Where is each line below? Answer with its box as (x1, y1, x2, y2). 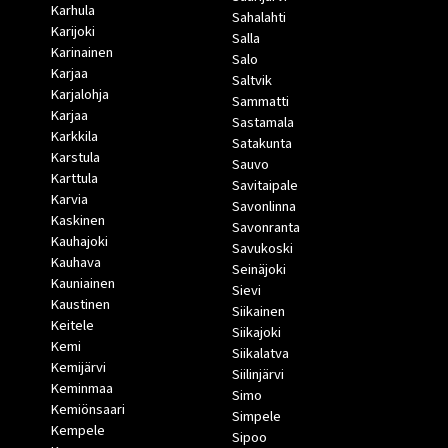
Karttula (50, 168, 98, 190)
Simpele (231, 406, 281, 428)
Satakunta (231, 133, 292, 155)
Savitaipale (231, 175, 298, 197)
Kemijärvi (50, 357, 106, 379)
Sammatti (231, 91, 289, 113)
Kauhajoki (50, 231, 108, 253)
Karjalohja (50, 84, 109, 106)
